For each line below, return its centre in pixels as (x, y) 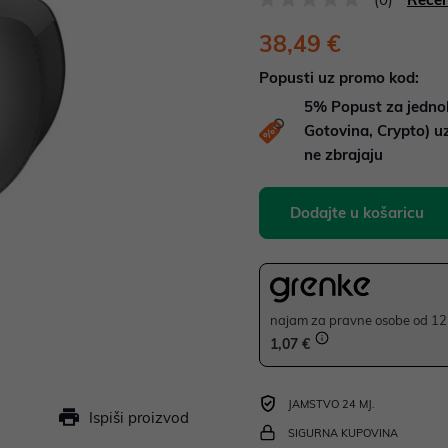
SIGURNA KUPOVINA (343, 433)
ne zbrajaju (343, 154)
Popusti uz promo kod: (339, 77)
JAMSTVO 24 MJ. (331, 404)
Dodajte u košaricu (357, 212)
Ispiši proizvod (139, 417)
